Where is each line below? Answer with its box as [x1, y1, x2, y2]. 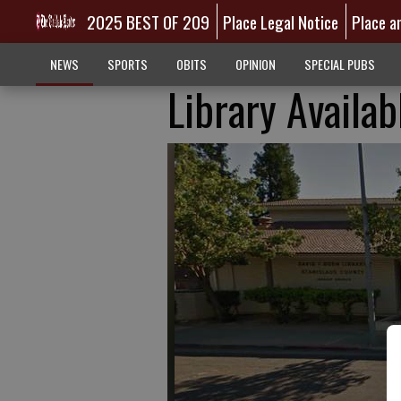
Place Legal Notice [223, 9, 339, 34]
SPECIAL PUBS [303, 55, 375, 73]
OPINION [235, 55, 276, 73]
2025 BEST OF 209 [86, 9, 209, 34]
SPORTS [107, 55, 148, 73]
